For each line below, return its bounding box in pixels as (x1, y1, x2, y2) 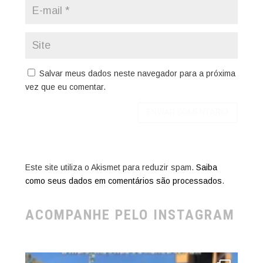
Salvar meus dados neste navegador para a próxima (39, 69, 235, 79)
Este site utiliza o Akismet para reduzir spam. (25, 162, 196, 172)
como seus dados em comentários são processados (25, 176, 222, 186)
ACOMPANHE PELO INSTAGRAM (25, 206, 235, 223)
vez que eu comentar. (25, 82, 106, 92)
